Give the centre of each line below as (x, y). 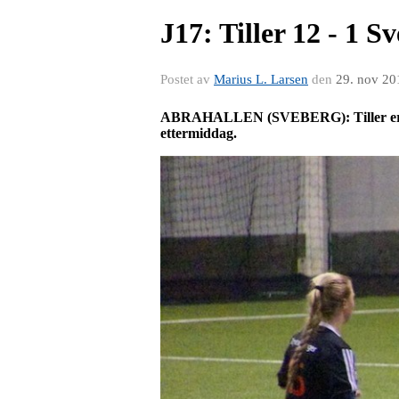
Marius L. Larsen (261, 79)
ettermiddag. (199, 133)
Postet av (187, 79)
